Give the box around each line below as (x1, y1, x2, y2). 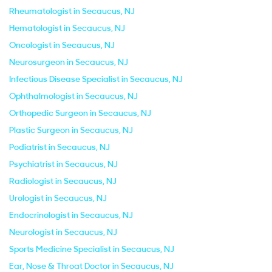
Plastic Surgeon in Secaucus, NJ (9, 124, 133, 135)
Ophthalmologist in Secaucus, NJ (9, 90, 138, 101)
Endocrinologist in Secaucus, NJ (9, 209, 133, 220)
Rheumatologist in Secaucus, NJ (9, 5, 135, 16)
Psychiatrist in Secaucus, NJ (9, 158, 118, 169)
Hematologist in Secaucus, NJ (9, 22, 125, 33)
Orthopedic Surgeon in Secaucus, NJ (9, 107, 151, 118)
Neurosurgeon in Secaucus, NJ (9, 56, 128, 67)
